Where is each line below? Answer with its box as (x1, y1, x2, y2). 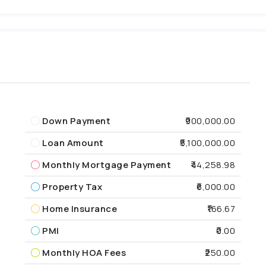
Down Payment (42, 114, 111, 127)
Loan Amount (42, 136, 104, 149)
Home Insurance (42, 202, 118, 215)
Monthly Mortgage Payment (42, 158, 172, 171)
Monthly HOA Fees (42, 246, 126, 259)
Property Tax (42, 180, 103, 193)
